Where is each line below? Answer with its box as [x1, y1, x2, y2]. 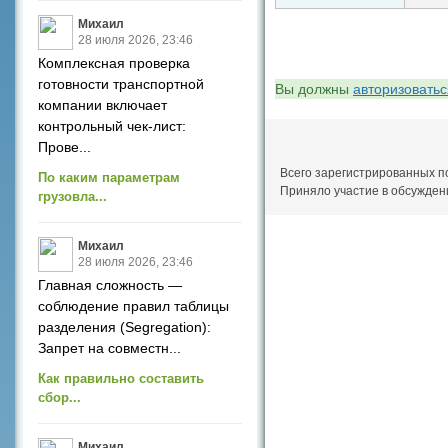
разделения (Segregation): [38, 319, 211, 335]
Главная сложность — [38, 277, 182, 293]
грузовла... [38, 189, 107, 204]
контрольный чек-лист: [38, 118, 186, 134]
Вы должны [275, 81, 353, 97]
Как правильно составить [38, 371, 204, 386]
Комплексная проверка [38, 55, 190, 71]
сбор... [38, 390, 81, 405]
